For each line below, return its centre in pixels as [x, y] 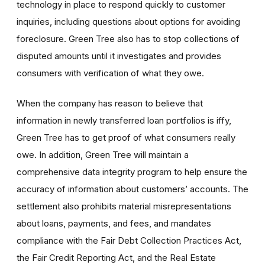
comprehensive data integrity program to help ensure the [132, 172]
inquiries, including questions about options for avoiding [128, 21]
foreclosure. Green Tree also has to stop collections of [128, 38]
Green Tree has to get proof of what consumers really [126, 137]
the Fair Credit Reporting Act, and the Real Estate [116, 257]
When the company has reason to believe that [110, 103]
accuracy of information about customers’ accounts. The [132, 189]
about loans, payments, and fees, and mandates [114, 223]
